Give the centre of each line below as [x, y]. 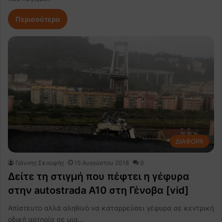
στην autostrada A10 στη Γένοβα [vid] [98, 190]
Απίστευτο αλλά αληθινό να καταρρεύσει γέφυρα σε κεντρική [111, 208]
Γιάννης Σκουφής [40, 163]
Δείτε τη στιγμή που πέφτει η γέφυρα [99, 176]
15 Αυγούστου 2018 [102, 163]
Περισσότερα [38, 19]
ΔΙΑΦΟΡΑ [190, 141]
